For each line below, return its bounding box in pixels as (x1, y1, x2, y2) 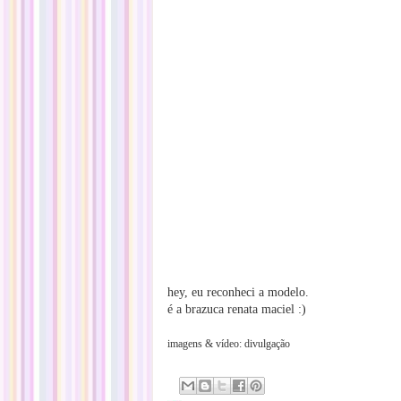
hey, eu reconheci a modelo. (167, 286, 309, 299)
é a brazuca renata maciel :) (167, 303, 306, 316)
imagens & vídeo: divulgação (167, 337, 290, 350)
